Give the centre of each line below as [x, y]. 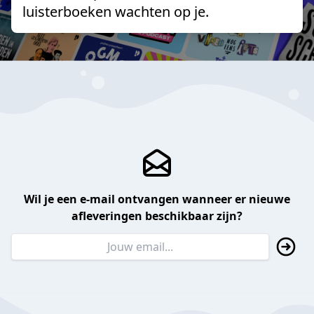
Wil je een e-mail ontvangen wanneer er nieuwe [157, 199]
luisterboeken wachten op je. [116, 11]
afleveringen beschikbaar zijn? [157, 216]
